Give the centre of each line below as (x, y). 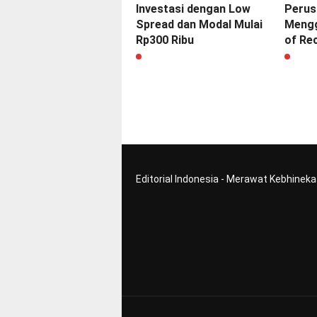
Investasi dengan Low (193, 9)
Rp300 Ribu (165, 40)
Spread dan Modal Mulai (199, 25)
